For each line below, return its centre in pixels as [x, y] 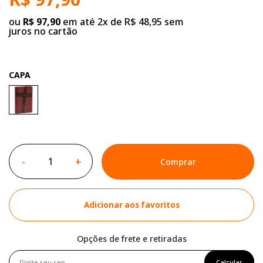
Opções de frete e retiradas [131, 239]
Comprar [178, 162]
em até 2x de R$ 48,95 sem [122, 22]
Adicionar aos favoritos [131, 205]
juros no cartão [43, 31]
